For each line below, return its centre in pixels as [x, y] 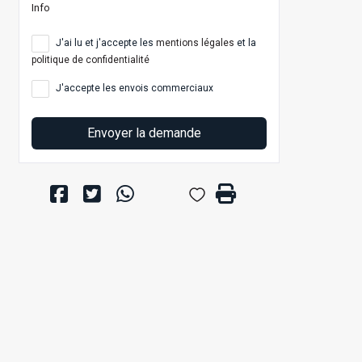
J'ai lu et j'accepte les [105, 43]
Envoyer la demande [146, 133]
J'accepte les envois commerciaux [133, 88]
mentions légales [195, 43]
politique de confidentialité [90, 60]
